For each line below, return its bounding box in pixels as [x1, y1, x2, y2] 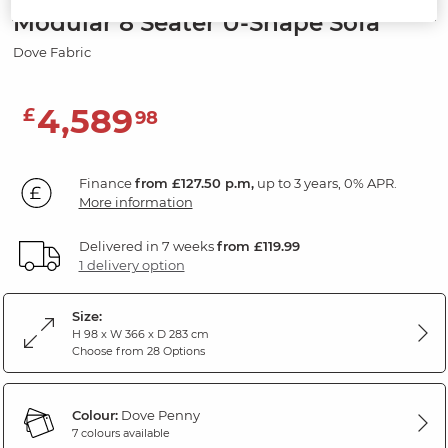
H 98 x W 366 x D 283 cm [71, 327, 209, 342]
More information [78, 194, 193, 211]
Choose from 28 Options [71, 344, 205, 359]
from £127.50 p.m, [134, 175, 254, 192]
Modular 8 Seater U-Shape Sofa [12, 9, 380, 38]
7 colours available [71, 425, 170, 440]
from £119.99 [216, 238, 300, 255]
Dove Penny [117, 406, 200, 423]
